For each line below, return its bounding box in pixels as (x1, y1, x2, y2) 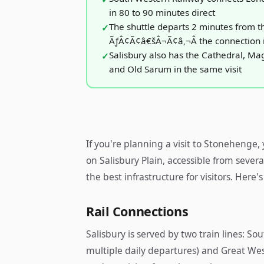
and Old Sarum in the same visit (108, 62, 242, 75)
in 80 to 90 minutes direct (108, 6, 215, 18)
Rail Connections (86, 203, 189, 220)
